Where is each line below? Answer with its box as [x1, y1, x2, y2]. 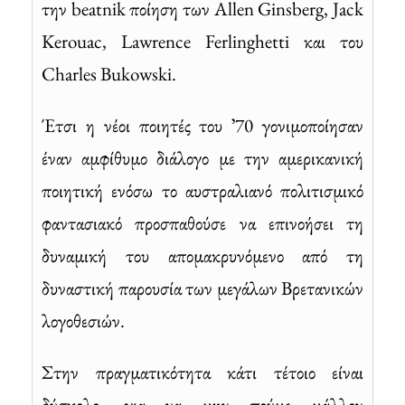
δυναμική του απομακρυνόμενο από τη [42, 242, 363, 268]
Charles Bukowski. [42, 61, 176, 86]
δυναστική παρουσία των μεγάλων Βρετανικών [42, 275, 363, 300]
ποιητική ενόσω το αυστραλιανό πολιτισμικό [42, 177, 363, 202]
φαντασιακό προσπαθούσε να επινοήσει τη [42, 210, 363, 235]
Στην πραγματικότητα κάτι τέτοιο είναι [42, 359, 363, 384]
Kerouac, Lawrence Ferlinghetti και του [42, 28, 363, 53]
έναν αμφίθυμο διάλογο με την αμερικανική [42, 145, 363, 170]
